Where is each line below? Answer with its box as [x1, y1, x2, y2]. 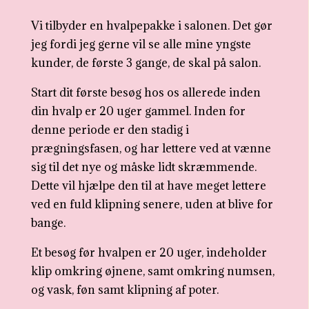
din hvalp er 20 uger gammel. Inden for [30, 103, 246, 119]
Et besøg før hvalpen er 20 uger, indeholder [30, 245, 267, 260]
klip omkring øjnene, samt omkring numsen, [30, 263, 275, 279]
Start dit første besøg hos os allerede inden [30, 85, 261, 100]
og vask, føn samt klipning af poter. [30, 282, 219, 297]
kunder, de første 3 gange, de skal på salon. [30, 55, 261, 70]
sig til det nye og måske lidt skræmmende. [30, 159, 257, 175]
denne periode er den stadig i [30, 122, 189, 137]
